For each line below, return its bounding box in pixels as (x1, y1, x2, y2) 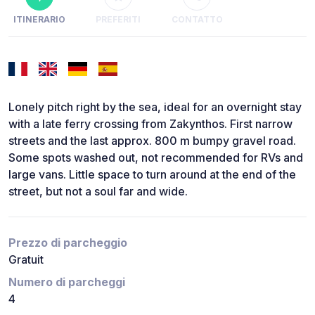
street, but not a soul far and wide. (8, 184, 188, 199)
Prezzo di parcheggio (8, 236, 127, 250)
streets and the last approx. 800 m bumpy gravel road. (8, 134, 296, 148)
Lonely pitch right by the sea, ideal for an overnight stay (8, 100, 302, 115)
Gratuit (8, 252, 44, 267)
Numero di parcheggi (8, 275, 125, 290)
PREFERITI (96, 14, 141, 25)
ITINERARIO (13, 14, 65, 25)
